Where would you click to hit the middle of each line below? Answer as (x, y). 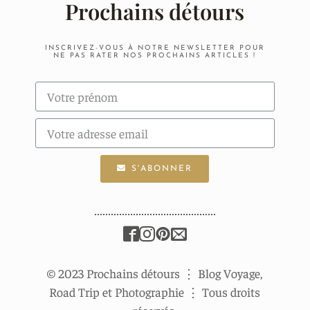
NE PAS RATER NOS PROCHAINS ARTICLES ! (155, 55)
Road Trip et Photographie (118, 291)
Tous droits (230, 291)
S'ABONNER (162, 168)
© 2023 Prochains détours (115, 273)
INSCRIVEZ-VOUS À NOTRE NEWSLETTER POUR (155, 48)
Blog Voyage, (229, 273)
